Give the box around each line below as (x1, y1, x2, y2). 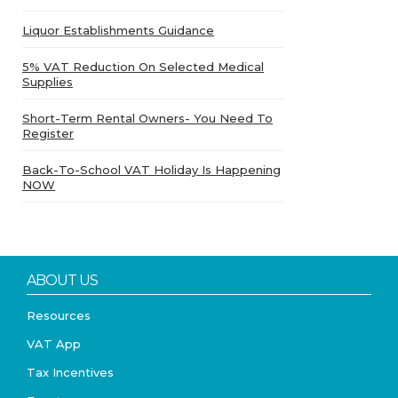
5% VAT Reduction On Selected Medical (22, 60, 264, 75)
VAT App (27, 337, 81, 352)
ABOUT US (27, 272, 98, 290)
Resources (27, 308, 91, 323)
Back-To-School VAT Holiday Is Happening (22, 163, 281, 178)
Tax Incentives (27, 365, 114, 380)
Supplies (22, 75, 73, 90)
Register (22, 126, 74, 141)
